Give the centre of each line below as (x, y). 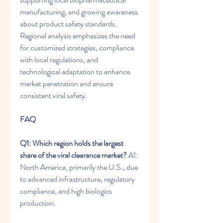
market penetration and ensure (66, 83)
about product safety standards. (68, 24)
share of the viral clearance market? (73, 155)
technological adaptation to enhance (75, 71)
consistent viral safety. (54, 95)
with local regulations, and (59, 59)
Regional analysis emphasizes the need (78, 36)
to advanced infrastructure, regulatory (77, 179)
